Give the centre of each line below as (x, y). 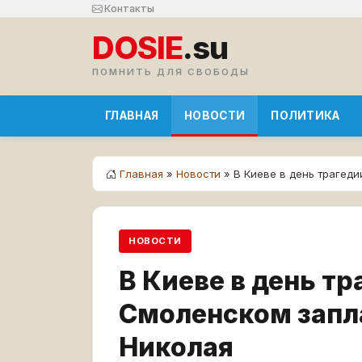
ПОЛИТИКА (305, 116)
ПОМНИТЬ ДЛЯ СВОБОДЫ (171, 72)
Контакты (128, 8)
